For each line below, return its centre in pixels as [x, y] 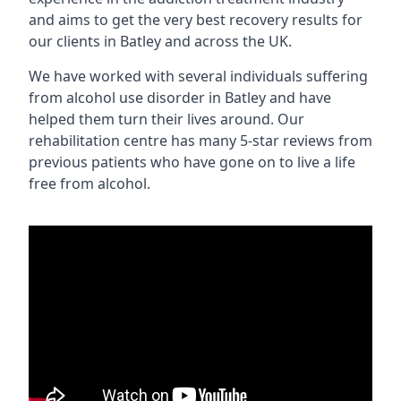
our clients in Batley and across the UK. [160, 41]
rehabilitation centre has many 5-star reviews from [200, 141]
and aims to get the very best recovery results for [196, 20]
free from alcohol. [90, 183]
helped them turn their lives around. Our [166, 119]
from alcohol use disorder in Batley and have [180, 98]
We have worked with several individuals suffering [198, 76]
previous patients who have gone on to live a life [192, 162]
